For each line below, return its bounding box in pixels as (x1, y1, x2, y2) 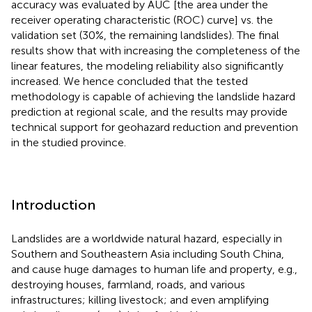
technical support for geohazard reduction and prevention (11, 120, 298, 134)
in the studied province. (11, 135, 126, 149)
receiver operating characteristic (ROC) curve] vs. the (11, 13, 273, 26)
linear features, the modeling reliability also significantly (11, 58, 283, 72)
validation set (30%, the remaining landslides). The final (11, 28, 279, 42)
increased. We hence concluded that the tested (11, 74, 248, 88)
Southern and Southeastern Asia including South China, (11, 247, 284, 260)
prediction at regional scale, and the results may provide (11, 104, 288, 118)
